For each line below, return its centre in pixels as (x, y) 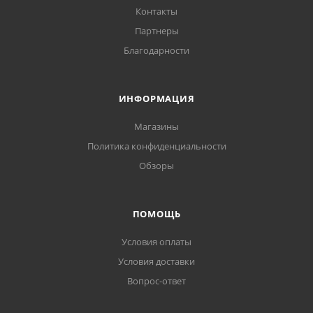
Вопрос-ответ (156, 281)
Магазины (156, 127)
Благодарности (156, 51)
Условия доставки (156, 262)
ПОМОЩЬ (156, 214)
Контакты (156, 12)
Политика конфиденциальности (156, 146)
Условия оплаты (156, 242)
